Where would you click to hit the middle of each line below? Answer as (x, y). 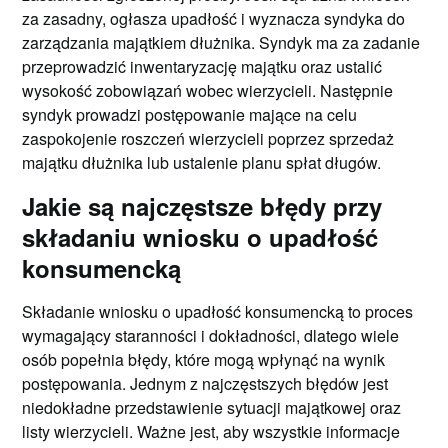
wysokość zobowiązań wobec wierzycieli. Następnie (208, 90)
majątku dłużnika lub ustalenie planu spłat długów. (202, 162)
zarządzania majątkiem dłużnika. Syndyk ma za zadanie (221, 42)
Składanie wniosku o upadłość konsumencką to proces (218, 311)
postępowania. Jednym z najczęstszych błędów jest (205, 383)
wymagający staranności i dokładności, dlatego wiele (211, 335)
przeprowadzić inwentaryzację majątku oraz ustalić (202, 66)
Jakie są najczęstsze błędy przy (202, 205)
